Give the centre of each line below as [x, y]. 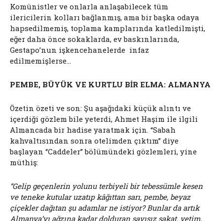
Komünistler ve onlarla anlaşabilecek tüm [89, 7]
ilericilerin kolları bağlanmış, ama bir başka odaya [105, 18]
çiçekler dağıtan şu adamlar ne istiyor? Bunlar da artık [105, 208]
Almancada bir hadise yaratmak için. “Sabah [93, 130]
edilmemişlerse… [40, 61]
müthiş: [24, 163]
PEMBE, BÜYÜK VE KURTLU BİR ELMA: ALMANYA [110, 85]
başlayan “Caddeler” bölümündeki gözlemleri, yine [103, 152]
